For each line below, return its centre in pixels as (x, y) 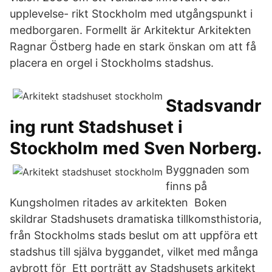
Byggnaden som (208, 170)
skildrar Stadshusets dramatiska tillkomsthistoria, (136, 219)
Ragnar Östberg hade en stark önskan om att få (133, 46)
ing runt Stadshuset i (96, 127)
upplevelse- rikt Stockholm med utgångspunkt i (131, 14)
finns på (186, 186)
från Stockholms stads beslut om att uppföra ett (134, 235)
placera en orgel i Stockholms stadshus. (112, 63)
